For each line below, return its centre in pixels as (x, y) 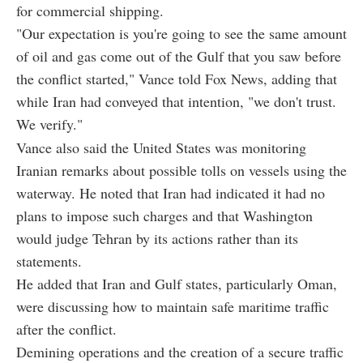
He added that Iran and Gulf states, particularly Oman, (177, 284)
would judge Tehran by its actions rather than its (157, 239)
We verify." (49, 124)
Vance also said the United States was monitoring (161, 148)
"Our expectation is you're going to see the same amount (181, 34)
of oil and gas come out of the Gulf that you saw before (179, 56)
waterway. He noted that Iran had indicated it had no (171, 193)
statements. (49, 261)
